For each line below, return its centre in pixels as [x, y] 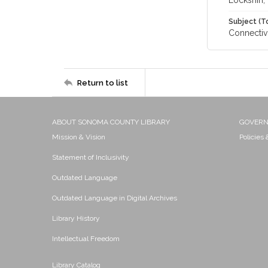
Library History [76, 218]
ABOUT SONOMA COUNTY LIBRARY [111, 122]
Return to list [103, 83]
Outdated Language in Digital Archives [115, 198]
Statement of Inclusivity [91, 157]
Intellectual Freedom [86, 239]
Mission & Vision [79, 137]
